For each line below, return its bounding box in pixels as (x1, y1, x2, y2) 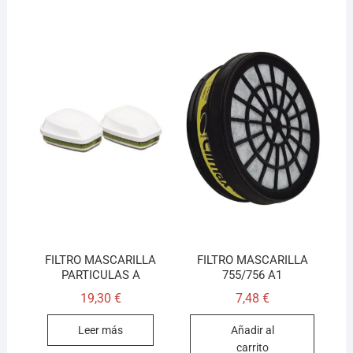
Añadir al (230, 324, 274, 336)
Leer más (78, 324, 124, 336)
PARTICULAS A (61, 268, 140, 282)
